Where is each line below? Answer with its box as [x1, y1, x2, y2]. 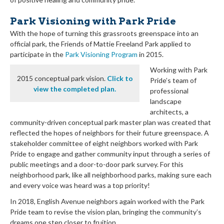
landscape [150, 97, 181, 106]
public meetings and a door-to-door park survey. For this [10, 160, 183, 169]
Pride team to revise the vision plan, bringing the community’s [10, 207, 201, 216]
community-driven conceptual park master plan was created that [10, 118, 211, 127]
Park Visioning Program [65, 49, 137, 58]
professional [150, 86, 188, 95]
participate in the [10, 49, 65, 58]
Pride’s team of [150, 76, 196, 85]
